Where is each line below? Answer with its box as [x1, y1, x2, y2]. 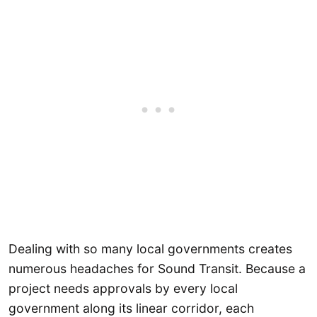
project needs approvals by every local [8, 281, 238, 296]
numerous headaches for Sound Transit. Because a [8, 261, 306, 277]
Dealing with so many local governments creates [8, 241, 292, 257]
